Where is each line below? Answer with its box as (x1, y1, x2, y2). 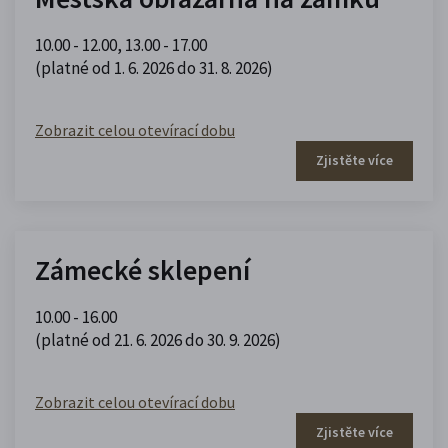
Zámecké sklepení (35, 251, 250, 288)
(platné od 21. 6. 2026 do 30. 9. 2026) (35, 328, 281, 351)
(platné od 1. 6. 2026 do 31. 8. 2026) (35, 56, 273, 79)
